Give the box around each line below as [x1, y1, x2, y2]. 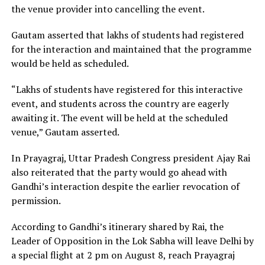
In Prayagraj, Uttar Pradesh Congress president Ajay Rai [11, 151, 250, 164]
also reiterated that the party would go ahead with [11, 165, 227, 179]
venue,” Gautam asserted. [11, 125, 119, 138]
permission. [11, 193, 61, 207]
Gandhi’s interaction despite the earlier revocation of [11, 179, 240, 193]
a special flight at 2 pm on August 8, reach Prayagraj [11, 248, 235, 261]
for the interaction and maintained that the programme [11, 42, 251, 56]
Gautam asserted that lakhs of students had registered [11, 28, 244, 41]
